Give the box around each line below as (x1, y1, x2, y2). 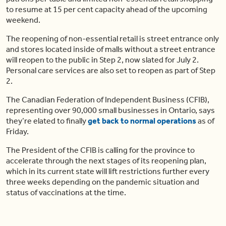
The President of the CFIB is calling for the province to (6, 145, 195, 155)
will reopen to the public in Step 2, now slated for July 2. (6, 55, 199, 65)
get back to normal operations (86, 116, 196, 126)
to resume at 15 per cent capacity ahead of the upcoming (6, 5, 207, 15)
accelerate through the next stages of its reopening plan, (6, 156, 206, 166)
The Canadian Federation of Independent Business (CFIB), (6, 95, 209, 105)
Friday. (6, 127, 29, 137)
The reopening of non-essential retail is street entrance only (6, 34, 219, 44)
